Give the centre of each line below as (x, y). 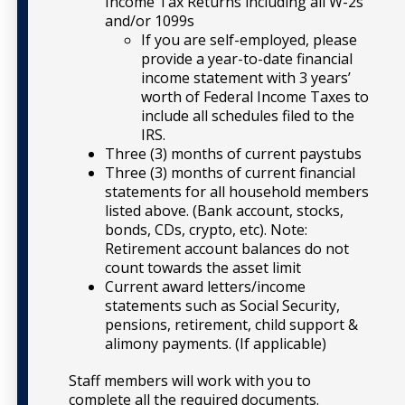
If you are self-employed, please (249, 39)
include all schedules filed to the (248, 115)
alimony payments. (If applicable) (216, 343)
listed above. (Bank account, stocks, (224, 210)
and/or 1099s (150, 20)
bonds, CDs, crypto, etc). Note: (206, 229)
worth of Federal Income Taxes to (255, 96)
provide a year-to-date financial (247, 58)
